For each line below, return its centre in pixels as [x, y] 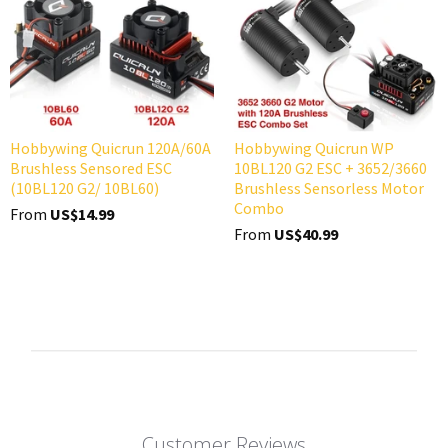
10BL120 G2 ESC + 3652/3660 [330, 167]
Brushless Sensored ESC [91, 167]
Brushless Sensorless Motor [329, 187]
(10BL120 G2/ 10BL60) [84, 187]
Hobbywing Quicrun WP [314, 147]
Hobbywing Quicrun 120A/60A [110, 147]
